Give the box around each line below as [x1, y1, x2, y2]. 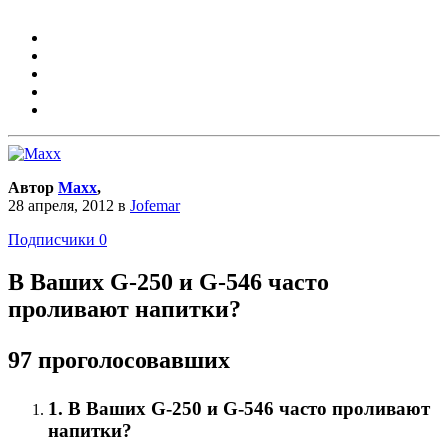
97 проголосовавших [8, 346, 230, 373]
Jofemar [130, 196, 180, 214]
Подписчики [8, 230, 95, 248]
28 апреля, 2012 [8, 196, 114, 214]
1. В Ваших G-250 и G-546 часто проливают [48, 397, 430, 419]
